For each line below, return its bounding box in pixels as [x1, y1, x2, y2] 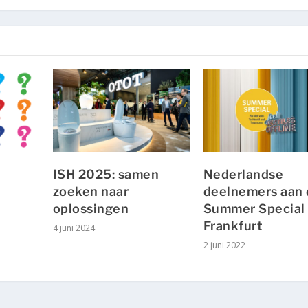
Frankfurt [203, 218, 263, 233]
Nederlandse [203, 166, 284, 181]
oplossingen [52, 201, 129, 216]
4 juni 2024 [52, 221, 95, 234]
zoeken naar [52, 184, 129, 199]
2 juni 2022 [203, 239, 245, 251]
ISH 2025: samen [52, 166, 159, 181]
